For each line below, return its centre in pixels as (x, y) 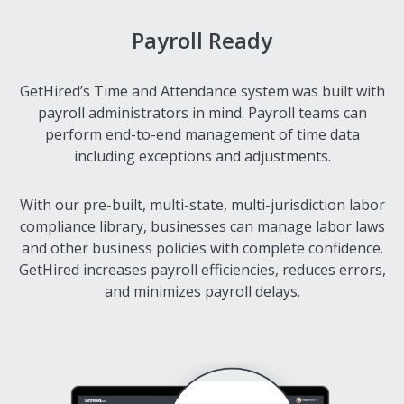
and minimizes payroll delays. (202, 292)
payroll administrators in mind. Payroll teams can (202, 113)
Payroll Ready (202, 41)
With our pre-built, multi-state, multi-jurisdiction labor (202, 205)
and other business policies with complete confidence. (202, 248)
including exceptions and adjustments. (202, 156)
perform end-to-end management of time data (202, 135)
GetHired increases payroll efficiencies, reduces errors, (202, 270)
